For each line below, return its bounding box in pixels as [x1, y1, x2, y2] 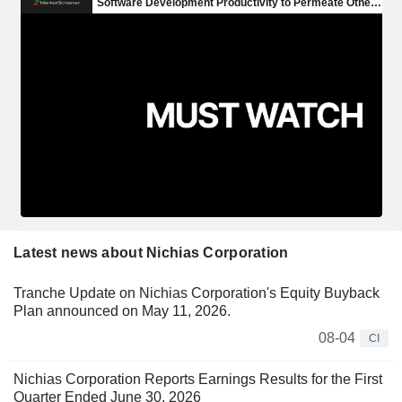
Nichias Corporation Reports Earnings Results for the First [13, 371, 382, 387]
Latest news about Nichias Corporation [13, 244, 289, 260]
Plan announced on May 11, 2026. [13, 302, 231, 319]
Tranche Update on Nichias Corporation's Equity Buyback [13, 284, 380, 301]
